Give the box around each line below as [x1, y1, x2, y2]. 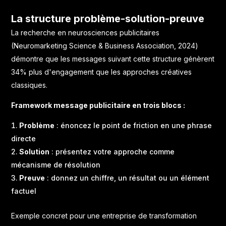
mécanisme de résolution [11, 160, 101, 169]
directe [11, 134, 36, 143]
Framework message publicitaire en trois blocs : [11, 100, 186, 109]
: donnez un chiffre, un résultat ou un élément [45, 173, 210, 182]
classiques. [11, 80, 48, 89]
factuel [11, 186, 37, 195]
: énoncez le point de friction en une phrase [54, 121, 212, 130]
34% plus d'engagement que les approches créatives [11, 67, 192, 76]
